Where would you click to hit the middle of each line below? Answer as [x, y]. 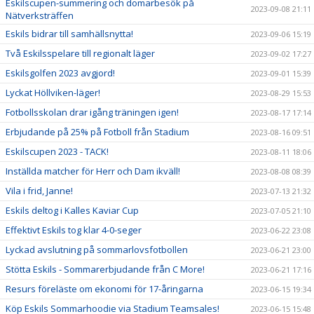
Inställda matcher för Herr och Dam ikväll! [93, 171]
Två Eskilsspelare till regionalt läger [80, 53]
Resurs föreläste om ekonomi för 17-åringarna [104, 289]
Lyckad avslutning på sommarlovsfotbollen [97, 250]
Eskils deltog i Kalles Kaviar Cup [72, 210]
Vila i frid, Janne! [39, 191]
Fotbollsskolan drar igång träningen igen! [92, 112]
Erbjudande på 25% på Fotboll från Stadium [97, 132]
